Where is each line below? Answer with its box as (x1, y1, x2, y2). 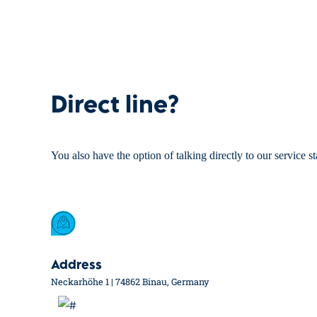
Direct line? (51, 96, 179, 119)
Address (51, 260, 102, 272)
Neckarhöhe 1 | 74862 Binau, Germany (51, 276, 209, 288)
